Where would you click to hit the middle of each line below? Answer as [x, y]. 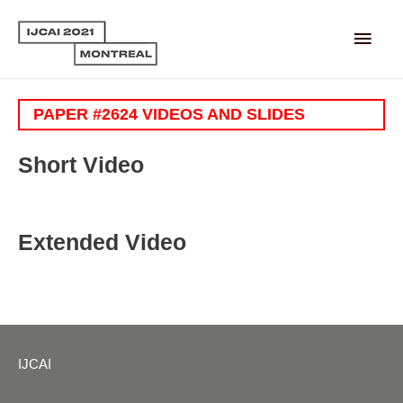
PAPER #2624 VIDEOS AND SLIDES [169, 115]
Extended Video [102, 242]
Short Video [81, 164]
